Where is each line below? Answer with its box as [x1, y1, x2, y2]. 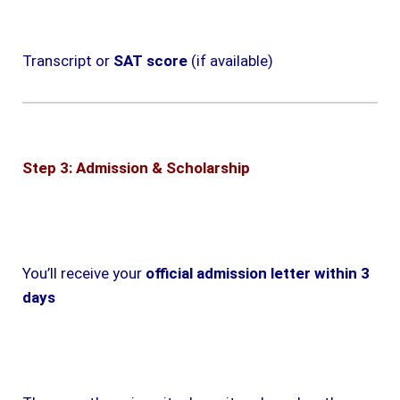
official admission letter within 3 [146, 263, 370, 282]
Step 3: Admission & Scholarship [22, 158, 250, 177]
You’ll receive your [22, 263, 146, 282]
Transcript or [22, 51, 113, 70]
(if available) [187, 51, 273, 70]
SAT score [113, 51, 187, 70]
